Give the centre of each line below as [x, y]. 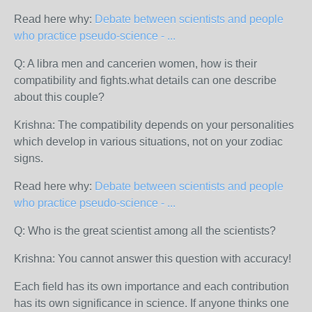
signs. [29, 158]
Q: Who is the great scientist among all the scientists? [148, 231]
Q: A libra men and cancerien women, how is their [135, 64]
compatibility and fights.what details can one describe [145, 80]
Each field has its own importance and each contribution [151, 287]
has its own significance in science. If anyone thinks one [151, 303]
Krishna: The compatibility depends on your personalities [154, 125]
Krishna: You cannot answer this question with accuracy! [153, 259]
